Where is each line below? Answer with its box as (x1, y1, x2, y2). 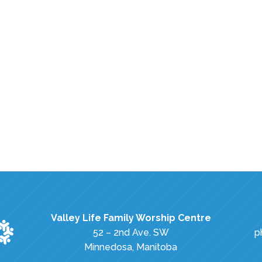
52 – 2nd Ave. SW (92, 226, 169, 238)
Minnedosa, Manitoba (84, 241, 178, 253)
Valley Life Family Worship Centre (50, 212, 211, 223)
